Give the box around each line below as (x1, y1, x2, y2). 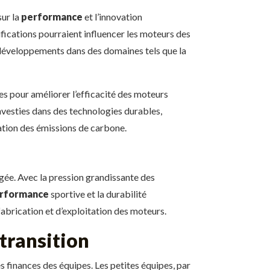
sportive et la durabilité (49, 188, 146, 200)
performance (21, 11, 83, 23)
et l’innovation (83, 11, 142, 23)
